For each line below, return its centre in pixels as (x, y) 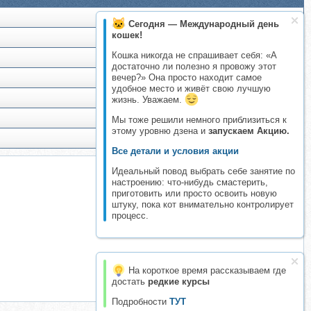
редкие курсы (179, 281)
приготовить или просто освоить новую (194, 193)
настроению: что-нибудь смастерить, (190, 182)
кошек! (127, 35)
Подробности (141, 302)
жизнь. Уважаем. (148, 100)
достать (130, 281)
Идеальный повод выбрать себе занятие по (203, 171)
